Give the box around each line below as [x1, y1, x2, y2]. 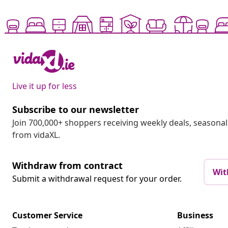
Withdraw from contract [12, 159, 123, 172]
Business [177, 210, 213, 221]
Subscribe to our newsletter [12, 103, 139, 116]
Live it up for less [12, 80, 77, 92]
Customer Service [12, 210, 82, 221]
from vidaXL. [12, 129, 60, 141]
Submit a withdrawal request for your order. [12, 173, 182, 185]
